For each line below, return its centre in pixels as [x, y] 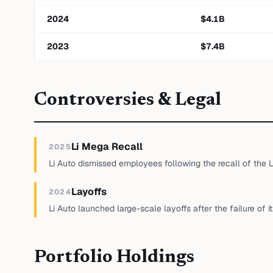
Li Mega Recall [107, 147]
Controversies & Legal [128, 101]
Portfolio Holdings [114, 258]
